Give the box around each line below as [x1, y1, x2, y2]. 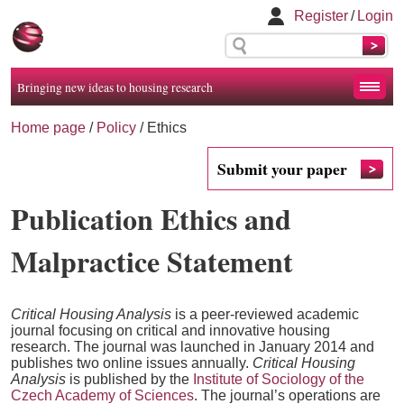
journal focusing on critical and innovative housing [11, 323, 330, 338]
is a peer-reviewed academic [171, 307, 359, 322]
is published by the [66, 372, 193, 387]
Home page [11, 120, 86, 135]
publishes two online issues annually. [11, 355, 252, 371]
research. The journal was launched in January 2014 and [11, 339, 374, 354]
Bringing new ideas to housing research [16, 78, 213, 96]
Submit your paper [217, 157, 347, 180]
